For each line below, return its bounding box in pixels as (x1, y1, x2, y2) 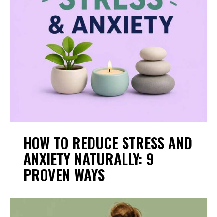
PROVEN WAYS (23, 164, 105, 186)
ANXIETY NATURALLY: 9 (23, 148, 154, 170)
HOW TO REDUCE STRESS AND (23, 132, 192, 154)
